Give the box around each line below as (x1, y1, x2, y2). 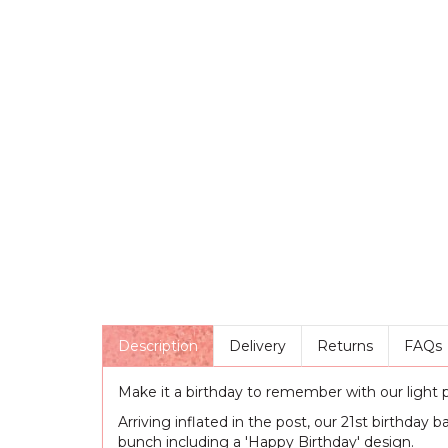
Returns (317, 337, 373, 355)
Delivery (229, 337, 286, 355)
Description (118, 337, 198, 355)
